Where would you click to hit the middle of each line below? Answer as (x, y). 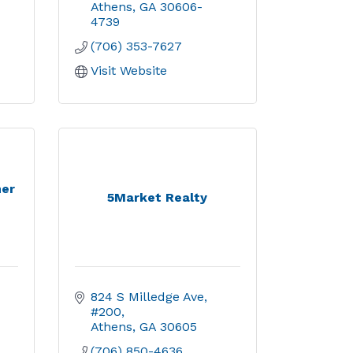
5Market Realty (158, 197)
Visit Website (128, 71)
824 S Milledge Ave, (149, 297)
